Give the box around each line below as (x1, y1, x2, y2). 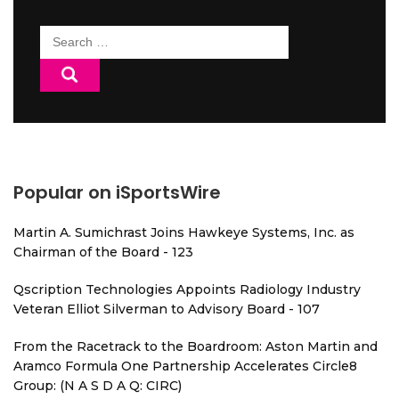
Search (40, 27, 88, 44)
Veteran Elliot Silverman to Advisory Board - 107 (13, 300, 320, 317)
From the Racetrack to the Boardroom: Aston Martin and (13, 338, 378, 354)
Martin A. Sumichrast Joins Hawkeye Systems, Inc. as (13, 224, 354, 240)
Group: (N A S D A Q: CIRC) (13, 377, 182, 394)
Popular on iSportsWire (13, 179, 221, 205)
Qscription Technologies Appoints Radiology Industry (13, 281, 361, 297)
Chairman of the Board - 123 (13, 243, 193, 260)
